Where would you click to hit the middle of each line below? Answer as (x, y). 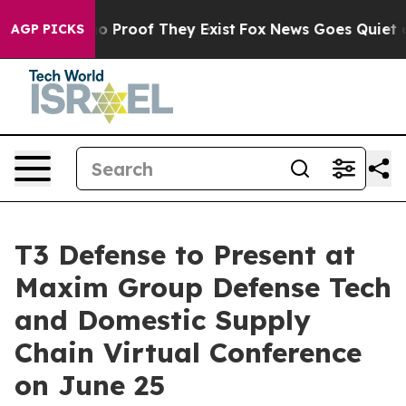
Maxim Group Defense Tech (203, 287)
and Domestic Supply (163, 320)
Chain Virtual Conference (188, 353)
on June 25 (90, 385)
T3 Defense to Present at (185, 255)
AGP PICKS (48, 29)
